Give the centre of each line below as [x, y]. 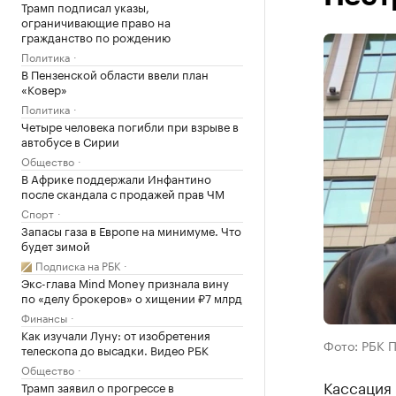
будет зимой [56, 245]
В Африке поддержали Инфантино [116, 178]
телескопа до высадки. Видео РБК [115, 349]
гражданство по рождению [96, 36]
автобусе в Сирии [70, 141]
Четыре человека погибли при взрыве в [130, 126]
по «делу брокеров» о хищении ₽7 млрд [132, 297]
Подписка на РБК [78, 265]
